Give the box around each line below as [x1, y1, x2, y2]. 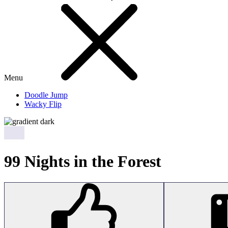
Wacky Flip [24, 100, 62, 108]
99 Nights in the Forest [4, 152, 161, 171]
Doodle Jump [24, 91, 68, 99]
